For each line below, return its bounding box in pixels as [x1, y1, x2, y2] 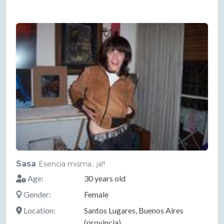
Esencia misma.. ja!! [38, 159, 105, 169]
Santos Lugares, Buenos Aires [83, 205, 183, 215]
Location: [22, 205, 55, 215]
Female [83, 189, 108, 199]
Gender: [22, 189, 51, 199]
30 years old [83, 173, 125, 183]
